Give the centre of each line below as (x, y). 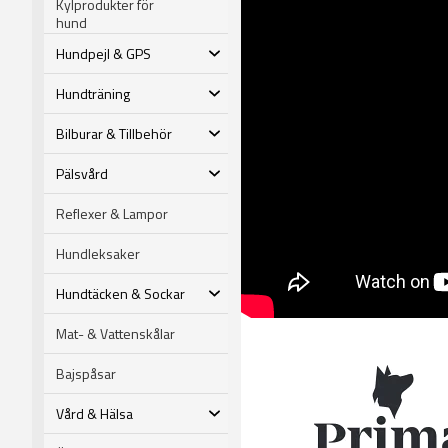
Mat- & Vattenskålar (115, 333)
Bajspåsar (86, 373)
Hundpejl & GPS (103, 53)
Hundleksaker (98, 253)
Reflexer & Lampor (112, 213)
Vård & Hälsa (94, 413)
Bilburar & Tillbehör (114, 133)
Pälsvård (82, 173)
